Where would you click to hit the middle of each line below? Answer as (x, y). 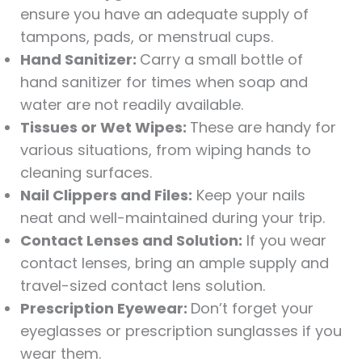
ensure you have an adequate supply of (164, 14)
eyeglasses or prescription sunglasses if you (181, 330)
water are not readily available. (131, 104)
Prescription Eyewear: (105, 308)
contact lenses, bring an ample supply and (174, 263)
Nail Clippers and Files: (106, 195)
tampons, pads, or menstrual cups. (146, 36)
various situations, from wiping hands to (165, 149)
